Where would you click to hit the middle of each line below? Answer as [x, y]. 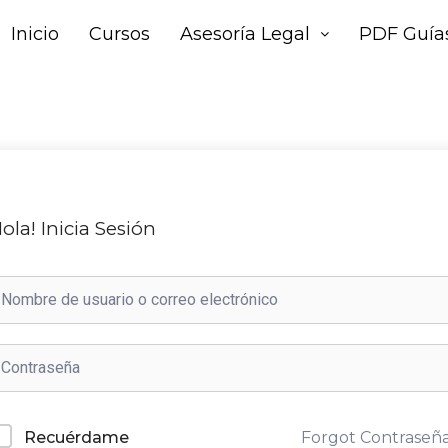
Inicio [34, 34]
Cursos [119, 34]
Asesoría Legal [244, 34]
